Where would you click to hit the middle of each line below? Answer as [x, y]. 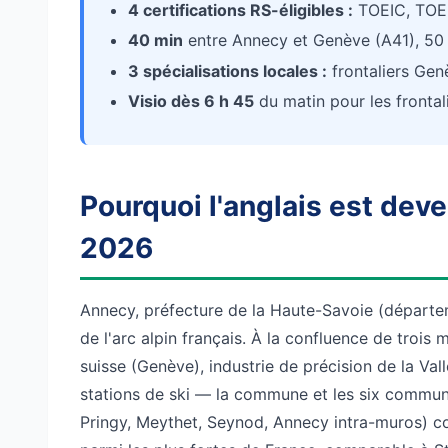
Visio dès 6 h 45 [191, 100]
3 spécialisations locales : [227, 70]
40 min [155, 40]
